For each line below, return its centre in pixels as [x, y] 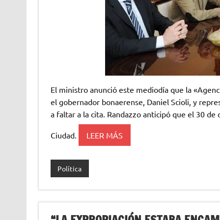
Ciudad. [64, 135]
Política [70, 168]
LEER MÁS [104, 135]
